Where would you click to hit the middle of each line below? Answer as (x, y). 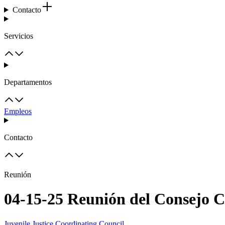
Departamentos (28, 82)
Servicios (19, 36)
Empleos (18, 111)
